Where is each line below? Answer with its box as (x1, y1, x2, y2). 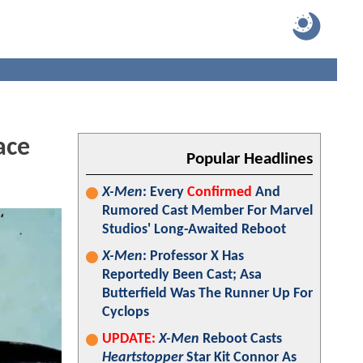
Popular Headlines (186, 151, 313, 168)
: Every (143, 185, 187, 200)
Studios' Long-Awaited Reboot (102, 222, 286, 237)
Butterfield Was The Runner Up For (102, 286, 313, 301)
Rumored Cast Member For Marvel (102, 203, 313, 219)
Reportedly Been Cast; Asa (102, 267, 262, 283)
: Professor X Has (143, 249, 244, 264)
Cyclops (102, 305, 149, 320)
